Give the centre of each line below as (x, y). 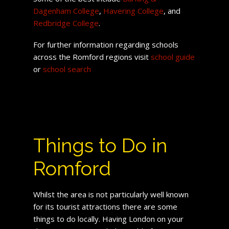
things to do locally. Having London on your (108, 219)
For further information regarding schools (106, 44)
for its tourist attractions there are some (105, 206)
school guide (173, 56)
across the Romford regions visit (92, 56)
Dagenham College (66, 10)
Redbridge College (66, 23)
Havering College (133, 10)
